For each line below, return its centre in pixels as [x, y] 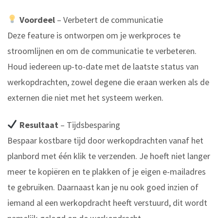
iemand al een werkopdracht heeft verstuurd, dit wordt [107, 202]
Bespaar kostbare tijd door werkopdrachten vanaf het [105, 140]
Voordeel [37, 19]
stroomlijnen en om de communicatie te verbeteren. [102, 51]
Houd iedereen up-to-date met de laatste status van [103, 66]
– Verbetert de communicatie [109, 19]
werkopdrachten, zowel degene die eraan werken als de [108, 82]
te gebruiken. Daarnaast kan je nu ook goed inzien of [103, 187]
